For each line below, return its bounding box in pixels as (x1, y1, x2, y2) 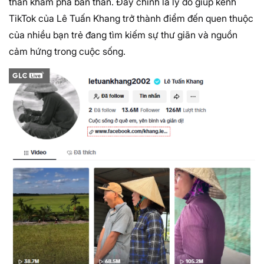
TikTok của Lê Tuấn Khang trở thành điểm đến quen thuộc (9, 12, 253, 25)
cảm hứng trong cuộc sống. (9, 45, 126, 58)
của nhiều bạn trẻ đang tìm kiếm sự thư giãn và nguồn (9, 29, 237, 41)
